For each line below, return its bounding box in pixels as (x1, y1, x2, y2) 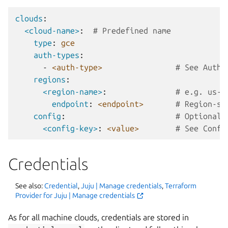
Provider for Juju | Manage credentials (15, 191, 135, 199)
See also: (15, 181, 44, 190)
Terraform (165, 181, 196, 190)
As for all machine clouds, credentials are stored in (8, 212, 189, 222)
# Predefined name (93, 25, 171, 35)
